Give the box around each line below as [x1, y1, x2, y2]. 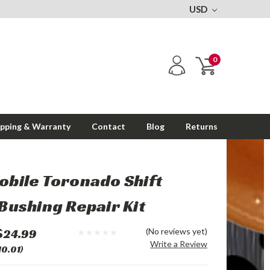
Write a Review [150, 239, 208, 249]
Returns [186, 121, 218, 131]
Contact [92, 121, 125, 131]
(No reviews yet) [146, 226, 208, 236]
